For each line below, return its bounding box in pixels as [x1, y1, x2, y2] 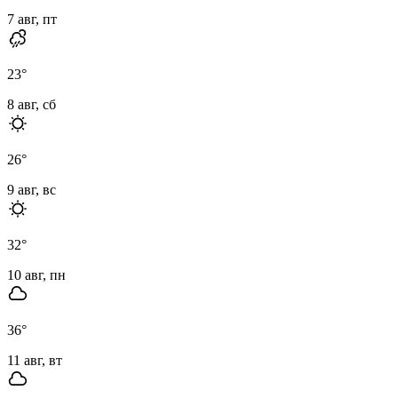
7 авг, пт [7, 11, 57, 27]
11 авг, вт [7, 352, 62, 368]
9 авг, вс [7, 181, 56, 197]
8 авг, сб [7, 96, 56, 112]
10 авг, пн [7, 267, 66, 283]
